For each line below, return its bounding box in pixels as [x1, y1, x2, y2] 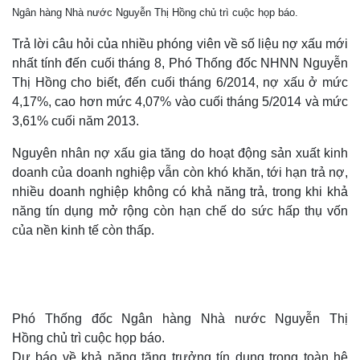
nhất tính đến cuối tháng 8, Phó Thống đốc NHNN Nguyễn [12, 56, 348, 70]
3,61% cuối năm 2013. [12, 114, 139, 128]
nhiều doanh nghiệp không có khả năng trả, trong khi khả [12, 185, 348, 198]
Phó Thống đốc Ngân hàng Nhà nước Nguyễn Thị [12, 312, 348, 325]
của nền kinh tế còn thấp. [12, 223, 154, 237]
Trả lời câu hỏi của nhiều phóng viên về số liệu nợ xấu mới [12, 37, 348, 51]
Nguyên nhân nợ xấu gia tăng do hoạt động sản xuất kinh [12, 146, 348, 160]
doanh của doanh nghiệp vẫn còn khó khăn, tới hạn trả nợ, [12, 166, 348, 179]
